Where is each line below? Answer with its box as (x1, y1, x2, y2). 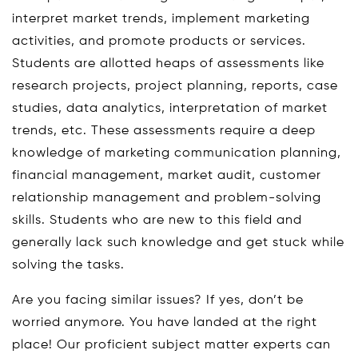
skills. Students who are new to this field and (12, 213, 302, 227)
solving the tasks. (12, 258, 125, 272)
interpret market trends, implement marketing (12, 12, 310, 26)
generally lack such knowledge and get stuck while (12, 236, 344, 249)
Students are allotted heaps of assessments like (12, 57, 324, 70)
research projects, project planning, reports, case (12, 79, 338, 93)
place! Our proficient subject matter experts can (12, 338, 331, 352)
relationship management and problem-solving (12, 191, 321, 205)
